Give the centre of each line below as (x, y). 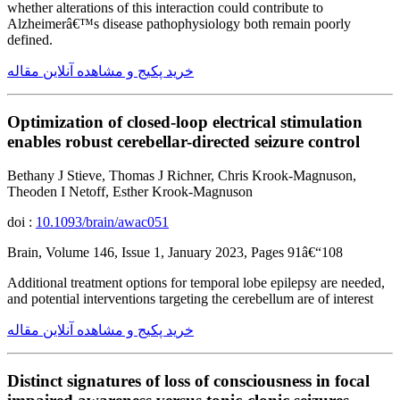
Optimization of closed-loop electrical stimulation (185, 121)
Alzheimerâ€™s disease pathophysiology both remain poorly (179, 23)
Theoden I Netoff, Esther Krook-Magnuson (130, 192)
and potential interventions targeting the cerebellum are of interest (190, 299)
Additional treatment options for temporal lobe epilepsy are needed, (196, 283)
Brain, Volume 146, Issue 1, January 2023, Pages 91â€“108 (175, 253)
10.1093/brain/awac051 (102, 222)
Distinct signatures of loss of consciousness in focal (188, 381)
